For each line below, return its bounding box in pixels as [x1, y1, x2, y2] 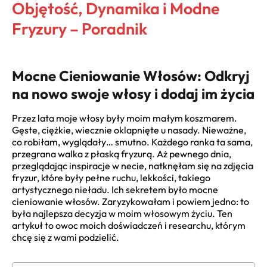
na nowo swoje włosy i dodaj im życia [12, 85, 254, 103]
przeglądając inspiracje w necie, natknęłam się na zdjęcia [12, 160, 253, 172]
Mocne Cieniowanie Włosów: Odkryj [12, 67, 250, 85]
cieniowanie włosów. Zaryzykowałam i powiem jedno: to [12, 195, 249, 208]
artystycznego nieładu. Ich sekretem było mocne [12, 184, 218, 196]
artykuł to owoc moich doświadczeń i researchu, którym [12, 219, 246, 232]
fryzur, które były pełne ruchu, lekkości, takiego [12, 172, 210, 184]
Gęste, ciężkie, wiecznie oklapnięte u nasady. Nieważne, [12, 124, 246, 136]
